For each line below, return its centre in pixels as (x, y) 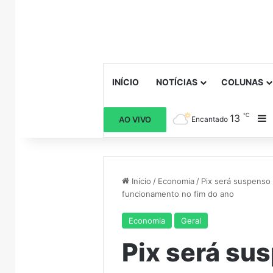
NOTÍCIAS (177, 82)
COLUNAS (243, 82)
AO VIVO (135, 119)
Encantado (210, 119)
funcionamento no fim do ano (178, 193)
